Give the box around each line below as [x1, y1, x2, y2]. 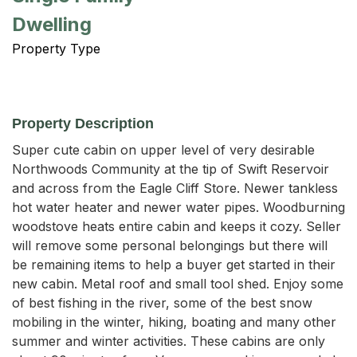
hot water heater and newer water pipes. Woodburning [12, 198, 345, 215]
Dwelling [12, 12, 92, 36]
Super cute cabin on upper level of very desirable [12, 141, 315, 158]
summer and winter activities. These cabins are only [12, 332, 325, 349]
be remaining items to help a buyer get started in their [12, 256, 335, 273]
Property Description [12, 115, 154, 131]
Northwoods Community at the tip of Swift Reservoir [12, 160, 329, 177]
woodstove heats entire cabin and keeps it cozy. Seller [12, 218, 341, 234]
